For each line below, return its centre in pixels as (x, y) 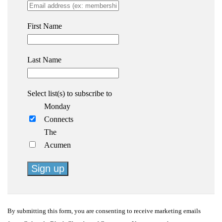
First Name (45, 26)
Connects (58, 119)
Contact (39, 202)
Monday (57, 106)
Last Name (44, 60)
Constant (41, 190)
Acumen (57, 145)
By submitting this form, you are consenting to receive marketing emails (104, 211)
